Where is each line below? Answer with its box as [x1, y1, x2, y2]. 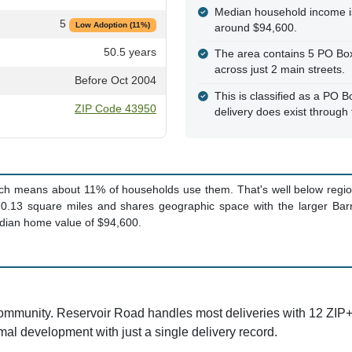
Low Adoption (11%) [75, 20, 150, 29]
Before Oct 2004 [75, 75, 156, 87]
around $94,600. [214, 21, 297, 34]
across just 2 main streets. [214, 64, 345, 76]
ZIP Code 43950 [75, 103, 156, 115]
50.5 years [104, 46, 156, 59]
